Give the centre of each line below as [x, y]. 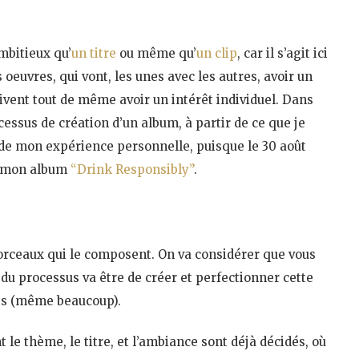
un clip [217, 53]
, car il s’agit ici [282, 53]
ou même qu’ [156, 53]
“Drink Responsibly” [132, 169]
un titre [94, 53]
